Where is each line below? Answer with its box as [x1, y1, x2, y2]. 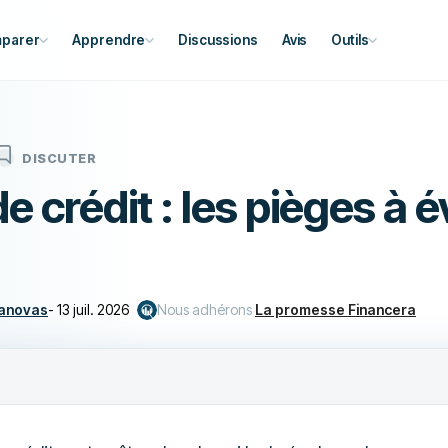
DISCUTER [22, 151, 96, 166]
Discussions [178, 32, 258, 48]
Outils [331, 32, 369, 48]
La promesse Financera [255, 301, 416, 318]
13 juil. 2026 [57, 301, 129, 318]
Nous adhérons [157, 301, 252, 318]
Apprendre [72, 32, 146, 48]
